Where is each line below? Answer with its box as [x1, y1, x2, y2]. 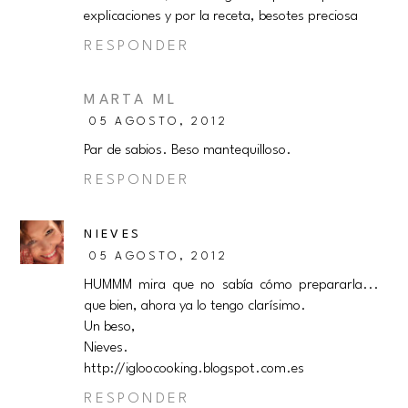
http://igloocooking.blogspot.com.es [84, 362, 305, 377]
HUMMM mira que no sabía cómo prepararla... [84, 278, 379, 293]
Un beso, [84, 320, 137, 335]
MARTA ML [84, 93, 178, 108]
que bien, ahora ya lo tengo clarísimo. [84, 299, 307, 314]
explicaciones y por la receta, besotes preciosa [84, 9, 359, 25]
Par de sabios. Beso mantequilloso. [84, 143, 292, 158]
